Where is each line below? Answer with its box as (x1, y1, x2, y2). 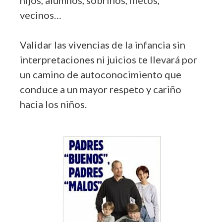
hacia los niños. (20, 98, 89, 110)
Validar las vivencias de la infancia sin (20, 38, 185, 51)
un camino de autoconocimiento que (20, 68, 181, 80)
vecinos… (20, 8, 61, 21)
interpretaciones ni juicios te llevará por (20, 53, 197, 65)
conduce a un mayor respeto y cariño (20, 83, 181, 95)
